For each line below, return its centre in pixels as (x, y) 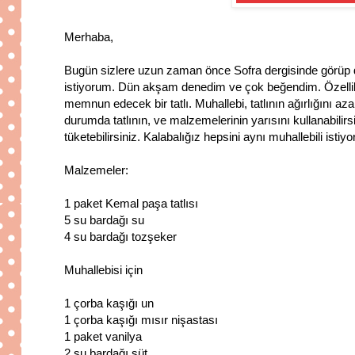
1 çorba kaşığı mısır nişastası (141, 320)
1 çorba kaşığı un (109, 303)
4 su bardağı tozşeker (120, 237)
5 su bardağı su (104, 220)
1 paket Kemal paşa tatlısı (131, 204)
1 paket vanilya (103, 337)
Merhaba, (89, 37)
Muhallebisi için (103, 270)
